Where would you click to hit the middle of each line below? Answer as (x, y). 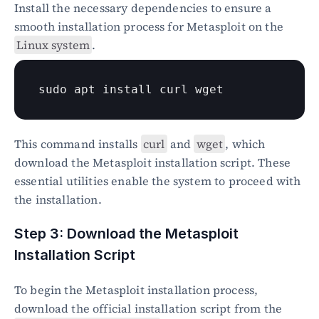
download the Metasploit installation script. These (153, 162)
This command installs (78, 144)
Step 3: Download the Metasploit (126, 234)
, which (245, 144)
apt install (113, 89)
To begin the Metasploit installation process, (136, 290)
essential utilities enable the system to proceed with (158, 181)
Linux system (53, 45)
